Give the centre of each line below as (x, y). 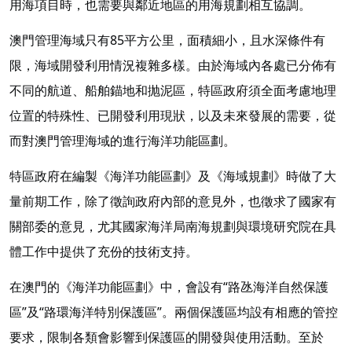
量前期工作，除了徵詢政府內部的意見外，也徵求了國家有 (173, 201)
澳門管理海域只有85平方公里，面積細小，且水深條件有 (167, 40)
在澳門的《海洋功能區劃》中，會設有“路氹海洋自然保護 (169, 286)
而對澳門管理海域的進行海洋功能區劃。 (123, 141)
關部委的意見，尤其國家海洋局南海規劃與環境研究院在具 (173, 226)
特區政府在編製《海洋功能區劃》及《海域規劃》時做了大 (173, 176)
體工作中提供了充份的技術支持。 (104, 251)
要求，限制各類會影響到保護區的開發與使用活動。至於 (167, 337)
